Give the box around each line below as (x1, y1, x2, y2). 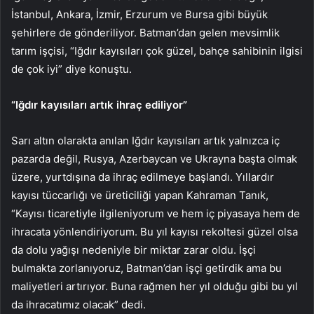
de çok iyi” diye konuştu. (11, 62, 132, 76)
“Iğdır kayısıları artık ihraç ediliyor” (11, 98, 187, 112)
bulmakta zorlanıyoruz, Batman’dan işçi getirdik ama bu (11, 261, 282, 275)
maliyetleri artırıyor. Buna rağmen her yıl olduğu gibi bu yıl (11, 280, 298, 294)
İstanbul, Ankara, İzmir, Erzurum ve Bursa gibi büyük (11, 8, 268, 22)
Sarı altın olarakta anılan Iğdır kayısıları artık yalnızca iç (11, 134, 280, 148)
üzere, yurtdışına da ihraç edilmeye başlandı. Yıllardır (11, 170, 274, 184)
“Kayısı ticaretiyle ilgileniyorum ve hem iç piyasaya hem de (11, 207, 300, 221)
